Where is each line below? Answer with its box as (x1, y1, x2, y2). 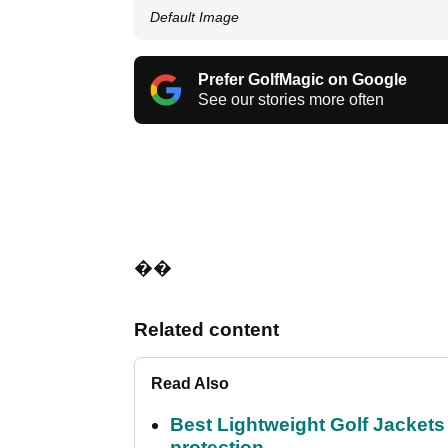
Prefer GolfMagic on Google (198, 71, 407, 89)
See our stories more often (198, 91, 384, 109)
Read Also (151, 375, 229, 393)
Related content (134, 319, 279, 341)
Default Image (150, 9, 239, 26)
